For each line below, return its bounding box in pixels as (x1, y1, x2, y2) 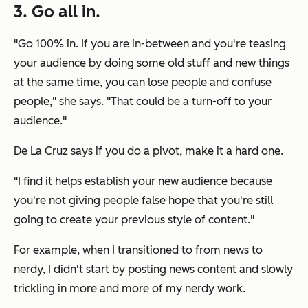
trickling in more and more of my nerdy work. (14, 282, 245, 296)
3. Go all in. (14, 1, 100, 22)
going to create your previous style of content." (14, 213, 254, 227)
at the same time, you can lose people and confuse (14, 76, 272, 89)
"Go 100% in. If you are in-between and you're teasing (14, 37, 286, 51)
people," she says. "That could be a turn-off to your (14, 95, 272, 109)
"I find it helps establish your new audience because (14, 175, 272, 188)
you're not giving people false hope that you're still (14, 194, 273, 208)
